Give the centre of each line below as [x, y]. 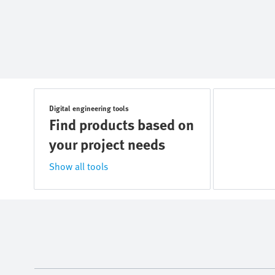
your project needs [107, 144]
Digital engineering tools [89, 108]
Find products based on [122, 124]
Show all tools [79, 166]
